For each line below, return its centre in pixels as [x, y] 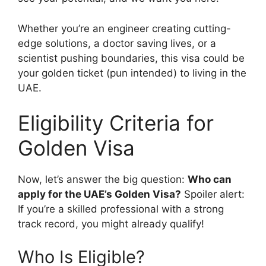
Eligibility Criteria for [116, 123]
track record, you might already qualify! [111, 224]
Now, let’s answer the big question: [103, 179]
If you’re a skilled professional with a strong [121, 209]
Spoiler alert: [213, 194]
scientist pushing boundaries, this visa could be [131, 58]
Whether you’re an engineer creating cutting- [124, 28]
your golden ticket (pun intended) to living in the [132, 73]
